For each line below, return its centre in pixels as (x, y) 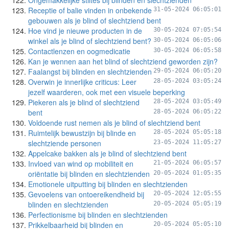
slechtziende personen (65, 143)
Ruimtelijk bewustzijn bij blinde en (82, 133)
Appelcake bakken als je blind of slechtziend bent (107, 153)
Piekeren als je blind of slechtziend (84, 102)
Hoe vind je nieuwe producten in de (85, 31)
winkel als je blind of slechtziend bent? (90, 41)
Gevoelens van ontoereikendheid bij (86, 194)
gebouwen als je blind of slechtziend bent (95, 20)
